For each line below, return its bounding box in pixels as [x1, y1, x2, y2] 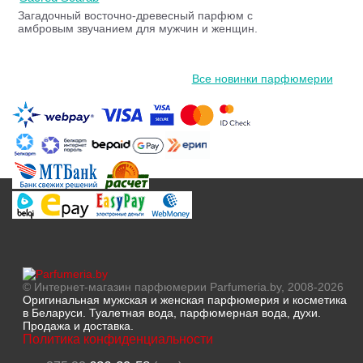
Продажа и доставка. [22, 319, 134, 333]
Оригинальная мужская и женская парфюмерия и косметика [22, 293, 347, 307]
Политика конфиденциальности [22, 332, 213, 347]
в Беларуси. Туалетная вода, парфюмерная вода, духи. [22, 306, 321, 320]
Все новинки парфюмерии [191, 72, 333, 86]
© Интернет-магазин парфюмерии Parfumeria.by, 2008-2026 [22, 280, 344, 294]
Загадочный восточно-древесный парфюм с [18, 9, 254, 23]
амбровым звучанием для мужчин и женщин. [18, 22, 258, 36]
